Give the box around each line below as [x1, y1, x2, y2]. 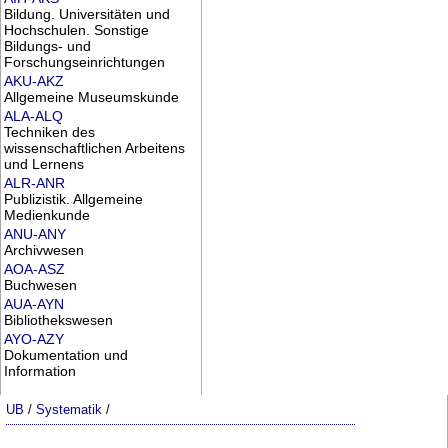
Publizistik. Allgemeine [3, 191, 143, 208]
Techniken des [3, 124, 95, 141]
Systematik [36, 401, 103, 417]
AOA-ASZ [3, 261, 65, 278]
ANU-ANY [3, 226, 66, 243]
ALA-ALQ [3, 108, 63, 125]
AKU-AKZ [3, 73, 64, 89]
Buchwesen [3, 277, 77, 294]
